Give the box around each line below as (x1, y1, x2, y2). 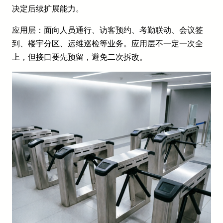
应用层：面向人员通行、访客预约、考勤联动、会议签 (12, 25, 203, 34)
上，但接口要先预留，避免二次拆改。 (12, 52, 147, 61)
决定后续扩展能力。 (12, 4, 84, 13)
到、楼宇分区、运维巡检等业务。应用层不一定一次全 (12, 39, 203, 48)
